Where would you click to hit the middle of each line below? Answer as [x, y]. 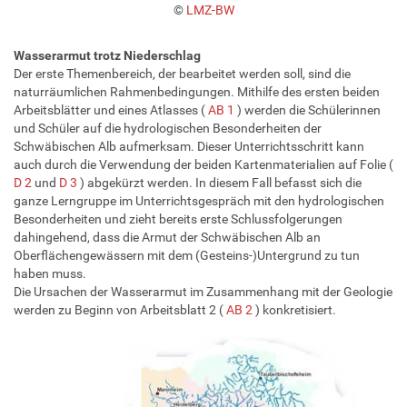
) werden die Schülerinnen [308, 109]
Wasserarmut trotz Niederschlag [107, 55]
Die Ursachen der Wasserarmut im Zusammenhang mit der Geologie [203, 291]
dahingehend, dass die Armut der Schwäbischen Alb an [167, 237]
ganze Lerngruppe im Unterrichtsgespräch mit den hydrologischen [199, 200]
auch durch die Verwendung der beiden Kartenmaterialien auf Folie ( [203, 164]
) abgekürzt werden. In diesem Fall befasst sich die [219, 182]
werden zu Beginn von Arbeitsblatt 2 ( [120, 309]
